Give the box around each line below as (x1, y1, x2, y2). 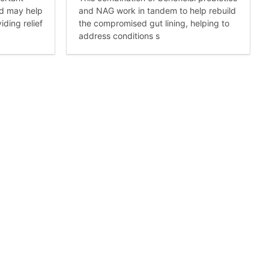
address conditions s (79, 31, 160, 41)
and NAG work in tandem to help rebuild (79, 5, 236, 16)
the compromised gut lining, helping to (79, 18, 229, 29)
